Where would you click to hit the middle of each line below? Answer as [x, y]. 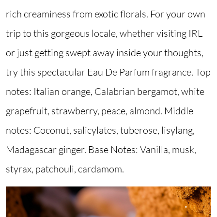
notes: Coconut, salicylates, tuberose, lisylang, [100, 130]
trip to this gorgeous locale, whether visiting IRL [104, 33]
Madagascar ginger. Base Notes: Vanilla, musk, [101, 150]
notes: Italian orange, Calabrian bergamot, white [105, 92]
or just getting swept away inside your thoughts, [105, 53]
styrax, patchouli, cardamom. [66, 169]
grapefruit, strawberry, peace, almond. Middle [100, 111]
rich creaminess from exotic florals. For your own [106, 14]
